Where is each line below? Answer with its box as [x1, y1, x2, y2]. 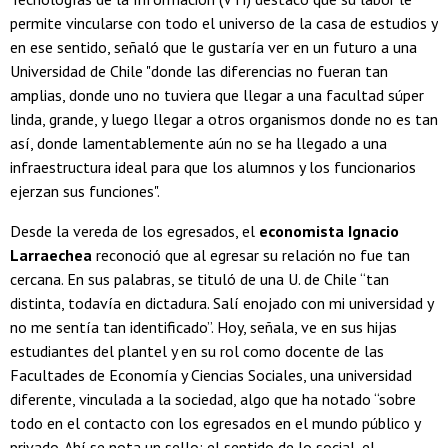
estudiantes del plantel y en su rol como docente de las [10, 341, 384, 362]
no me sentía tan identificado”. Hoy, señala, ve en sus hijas [10, 317, 397, 338]
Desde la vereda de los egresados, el [10, 221, 259, 242]
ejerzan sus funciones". [10, 181, 160, 202]
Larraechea [10, 245, 92, 266]
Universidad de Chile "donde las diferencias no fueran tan [10, 61, 388, 82]
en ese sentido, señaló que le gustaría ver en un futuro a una [10, 37, 417, 58]
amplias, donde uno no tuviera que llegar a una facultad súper [10, 85, 424, 106]
